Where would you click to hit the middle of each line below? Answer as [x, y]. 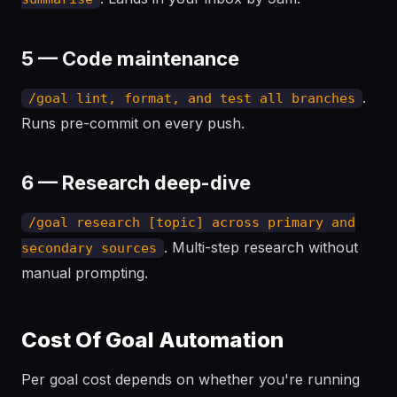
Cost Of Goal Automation [152, 340]
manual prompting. [85, 273]
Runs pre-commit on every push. [133, 123]
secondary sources [89, 248]
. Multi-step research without [261, 247]
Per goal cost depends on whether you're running [191, 379]
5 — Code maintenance [130, 58]
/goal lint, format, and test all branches [192, 98]
